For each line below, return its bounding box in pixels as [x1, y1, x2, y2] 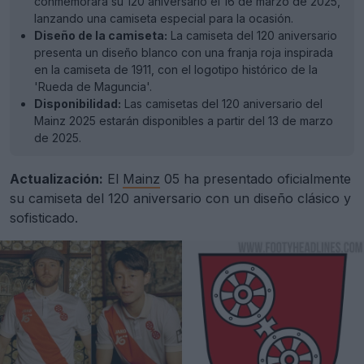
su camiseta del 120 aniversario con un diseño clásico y [10, 190, 351, 206]
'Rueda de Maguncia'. [34, 80, 152, 93]
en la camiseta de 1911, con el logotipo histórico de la [34, 63, 318, 76]
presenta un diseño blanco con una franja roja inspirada [34, 45, 333, 59]
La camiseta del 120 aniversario [167, 28, 337, 42]
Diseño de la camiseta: [34, 28, 167, 42]
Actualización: [10, 171, 103, 187]
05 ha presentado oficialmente [160, 171, 351, 187]
